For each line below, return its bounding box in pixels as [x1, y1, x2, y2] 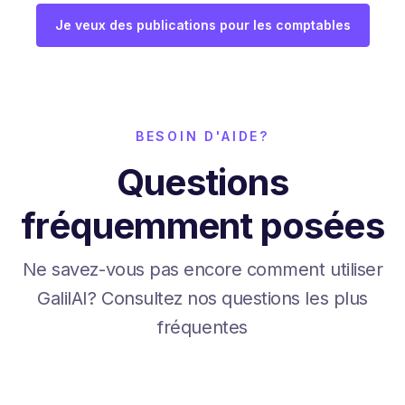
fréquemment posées [21, 202, 384, 248]
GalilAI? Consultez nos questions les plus [37, 287, 368, 309]
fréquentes [157, 316, 248, 338]
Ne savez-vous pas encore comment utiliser [22, 258, 383, 280]
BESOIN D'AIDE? [135, 127, 270, 144]
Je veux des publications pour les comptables [54, 16, 351, 33]
